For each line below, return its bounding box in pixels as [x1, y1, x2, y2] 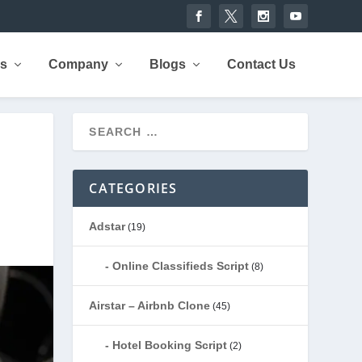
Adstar [89, 220, 126, 233]
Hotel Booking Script [112, 339, 228, 351]
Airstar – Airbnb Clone [89, 299, 211, 312]
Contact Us [226, 57, 296, 71]
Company [48, 57, 108, 71]
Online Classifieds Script [112, 259, 250, 272]
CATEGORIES [89, 179, 178, 197]
